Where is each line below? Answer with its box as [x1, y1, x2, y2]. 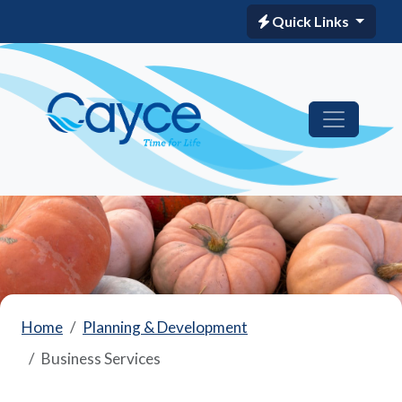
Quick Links [269, 13, 353, 30]
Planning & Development [83, 318, 248, 337]
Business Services [41, 349, 161, 369]
